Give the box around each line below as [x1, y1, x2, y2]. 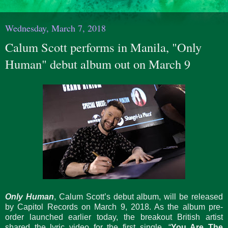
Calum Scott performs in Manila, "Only [5, 39, 202, 55]
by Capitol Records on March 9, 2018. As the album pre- [5, 202, 223, 211]
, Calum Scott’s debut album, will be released [53, 192, 223, 201]
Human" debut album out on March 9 [5, 55, 190, 72]
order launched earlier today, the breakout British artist [5, 212, 223, 221]
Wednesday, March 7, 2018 [5, 22, 106, 34]
